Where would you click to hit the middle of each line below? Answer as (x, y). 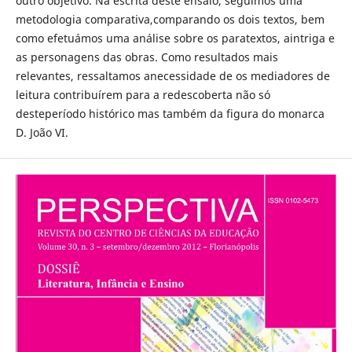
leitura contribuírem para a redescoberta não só (143, 95)
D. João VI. (42, 132)
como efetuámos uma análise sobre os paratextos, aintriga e (175, 38)
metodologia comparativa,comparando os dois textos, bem (170, 19)
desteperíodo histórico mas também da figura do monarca (170, 114)
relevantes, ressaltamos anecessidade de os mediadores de (172, 76)
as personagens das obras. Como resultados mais (147, 57)
